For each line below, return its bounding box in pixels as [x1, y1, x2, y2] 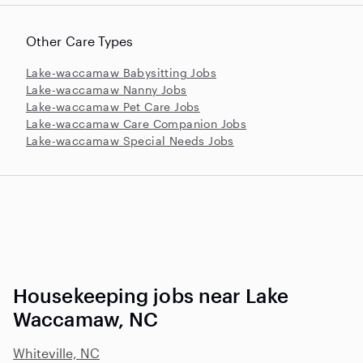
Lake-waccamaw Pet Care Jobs [26, 99, 200, 113]
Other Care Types [26, 32, 134, 49]
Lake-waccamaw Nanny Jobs [26, 82, 187, 96]
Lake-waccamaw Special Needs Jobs [26, 133, 234, 147]
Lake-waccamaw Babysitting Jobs [26, 65, 216, 79]
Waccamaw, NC [13, 306, 159, 331]
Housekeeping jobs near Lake [13, 283, 288, 307]
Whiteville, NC [13, 344, 100, 361]
